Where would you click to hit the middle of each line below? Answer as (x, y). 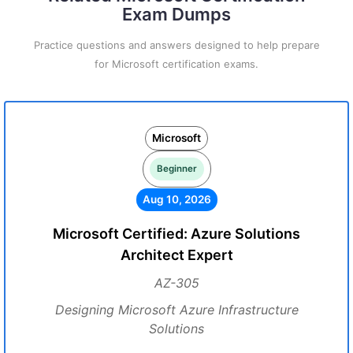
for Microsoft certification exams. (176, 64)
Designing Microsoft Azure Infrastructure (176, 310)
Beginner (176, 169)
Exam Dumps (176, 14)
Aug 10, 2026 (176, 199)
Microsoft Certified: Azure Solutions (176, 234)
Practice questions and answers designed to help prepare (176, 45)
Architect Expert (176, 255)
